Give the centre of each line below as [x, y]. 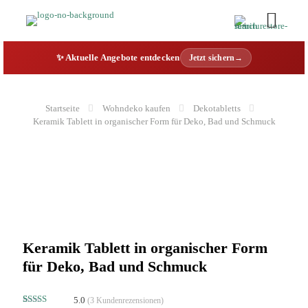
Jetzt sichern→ [216, 58]
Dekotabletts [217, 108]
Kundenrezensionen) [129, 300]
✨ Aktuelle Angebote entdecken [118, 57]
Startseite [62, 108]
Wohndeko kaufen [136, 108]
